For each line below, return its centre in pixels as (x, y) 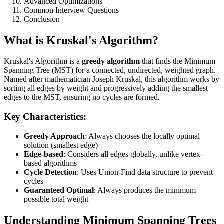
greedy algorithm (111, 61)
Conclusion (42, 19)
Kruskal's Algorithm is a (43, 61)
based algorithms (50, 163)
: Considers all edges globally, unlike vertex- (133, 154)
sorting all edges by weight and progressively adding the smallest (106, 88)
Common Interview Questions (71, 10)
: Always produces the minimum (145, 190)
